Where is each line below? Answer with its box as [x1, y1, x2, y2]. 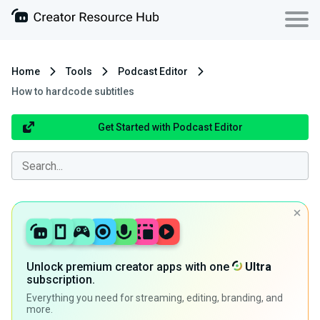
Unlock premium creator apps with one [26, 260, 232, 274]
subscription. [26, 273, 95, 286]
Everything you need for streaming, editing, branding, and [26, 292, 283, 304]
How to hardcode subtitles [11, 86, 134, 97]
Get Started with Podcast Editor [97, 121, 243, 133]
